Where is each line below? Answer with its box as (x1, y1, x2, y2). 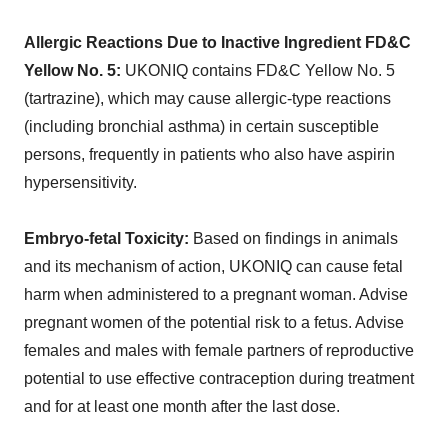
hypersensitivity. (24, 173, 137, 191)
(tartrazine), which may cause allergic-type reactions (24, 89, 391, 107)
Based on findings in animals (193, 229, 398, 247)
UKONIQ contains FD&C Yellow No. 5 (121, 61, 395, 79)
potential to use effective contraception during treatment (24, 369, 414, 387)
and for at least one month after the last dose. (24, 397, 340, 415)
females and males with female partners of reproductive (24, 341, 414, 359)
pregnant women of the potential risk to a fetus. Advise (24, 313, 404, 331)
